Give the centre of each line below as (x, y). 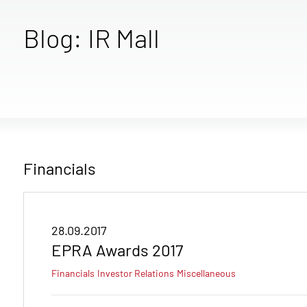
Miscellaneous (206, 273)
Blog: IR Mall (91, 37)
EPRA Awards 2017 (117, 249)
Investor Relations (136, 273)
